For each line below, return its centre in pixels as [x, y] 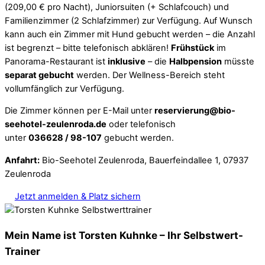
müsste [238, 61]
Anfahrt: [22, 161]
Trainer [22, 251]
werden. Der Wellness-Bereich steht [149, 75]
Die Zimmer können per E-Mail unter [80, 111]
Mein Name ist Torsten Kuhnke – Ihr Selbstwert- [124, 235]
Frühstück [193, 48]
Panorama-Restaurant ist [56, 61]
